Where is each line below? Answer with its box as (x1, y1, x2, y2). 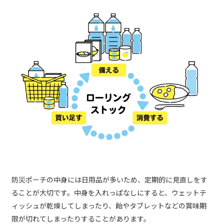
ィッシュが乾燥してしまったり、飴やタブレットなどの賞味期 (11, 200, 206, 211)
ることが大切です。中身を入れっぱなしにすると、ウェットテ (11, 187, 206, 198)
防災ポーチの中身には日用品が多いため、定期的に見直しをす (11, 174, 207, 185)
